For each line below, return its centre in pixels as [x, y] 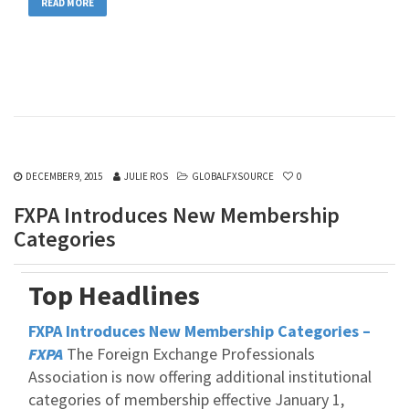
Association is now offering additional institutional [200, 377]
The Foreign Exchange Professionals [189, 354]
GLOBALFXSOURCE [233, 176]
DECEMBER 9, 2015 [64, 176]
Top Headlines [114, 295]
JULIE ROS [146, 176]
